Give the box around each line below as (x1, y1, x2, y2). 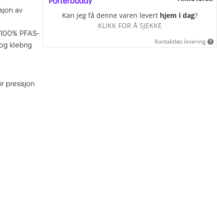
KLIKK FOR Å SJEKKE (98, 20, 162, 30)
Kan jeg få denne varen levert (62, 10, 160, 20)
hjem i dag (160, 10, 195, 20)
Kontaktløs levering (155, 37, 206, 46)
